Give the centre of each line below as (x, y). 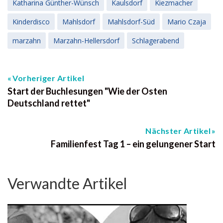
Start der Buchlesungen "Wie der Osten (87, 91)
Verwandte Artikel (67, 183)
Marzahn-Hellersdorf (86, 41)
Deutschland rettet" (49, 103)
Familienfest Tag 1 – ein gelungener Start (133, 144)
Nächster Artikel (178, 131)
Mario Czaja (187, 22)
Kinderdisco (31, 22)
